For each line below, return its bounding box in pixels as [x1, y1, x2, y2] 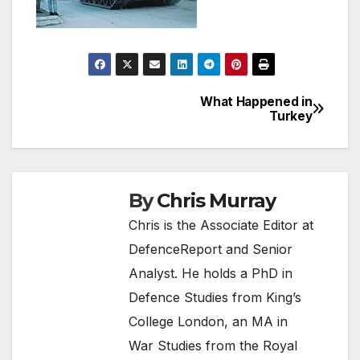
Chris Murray [157, 188, 276, 212]
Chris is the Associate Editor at [129, 216, 313, 233]
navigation [35, 127, 166, 159]
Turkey [269, 108, 313, 124]
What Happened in [200, 93, 313, 109]
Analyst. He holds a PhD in [129, 264, 292, 281]
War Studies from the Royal [129, 337, 297, 354]
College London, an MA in [129, 313, 288, 329]
